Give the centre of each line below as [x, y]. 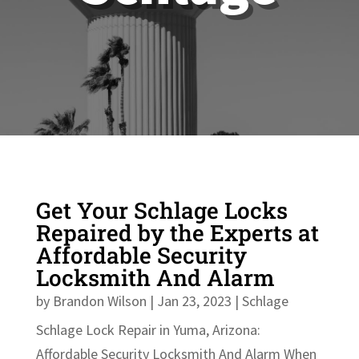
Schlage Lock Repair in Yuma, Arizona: [148, 329]
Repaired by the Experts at [177, 232]
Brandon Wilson [99, 301]
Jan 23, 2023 [194, 301]
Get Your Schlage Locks [161, 210]
